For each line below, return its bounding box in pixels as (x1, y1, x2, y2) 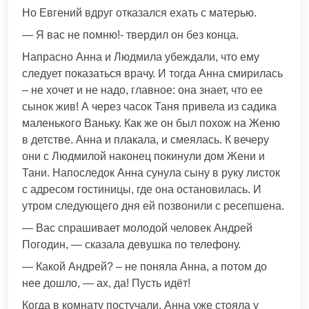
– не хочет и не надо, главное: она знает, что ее (22, 84, 263, 97)
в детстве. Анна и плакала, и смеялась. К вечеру (22, 134, 269, 146)
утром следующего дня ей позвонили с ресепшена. (22, 200, 284, 212)
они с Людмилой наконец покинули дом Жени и (22, 150, 265, 163)
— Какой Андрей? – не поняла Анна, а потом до (22, 261, 267, 273)
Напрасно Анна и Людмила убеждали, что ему (22, 51, 259, 63)
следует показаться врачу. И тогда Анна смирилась (22, 68, 283, 80)
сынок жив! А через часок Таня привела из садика (22, 101, 277, 113)
